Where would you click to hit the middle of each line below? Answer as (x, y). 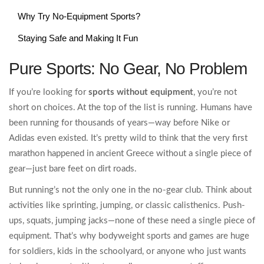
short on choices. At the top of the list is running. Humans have (131, 108)
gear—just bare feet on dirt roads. (73, 169)
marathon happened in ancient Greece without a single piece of (130, 154)
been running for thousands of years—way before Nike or (119, 123)
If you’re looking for (49, 93)
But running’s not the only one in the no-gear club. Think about (130, 190)
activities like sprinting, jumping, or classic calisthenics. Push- (127, 206)
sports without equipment (141, 93)
